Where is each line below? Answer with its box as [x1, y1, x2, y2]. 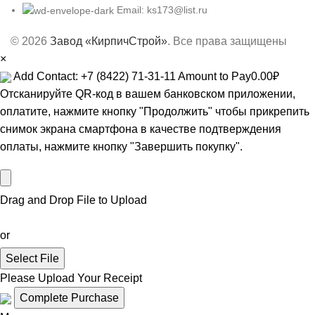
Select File [6, 252, 59, 265]
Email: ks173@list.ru [117, 4, 207, 16]
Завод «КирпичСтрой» [50, 35, 167, 48]
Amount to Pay [178, 70, 251, 83]
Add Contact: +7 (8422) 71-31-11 [13, 70, 176, 83]
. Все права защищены [167, 35, 287, 48]
